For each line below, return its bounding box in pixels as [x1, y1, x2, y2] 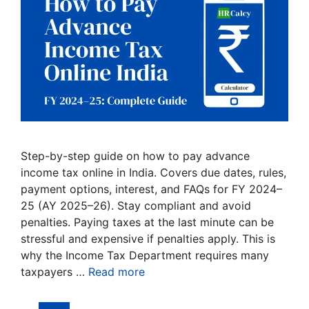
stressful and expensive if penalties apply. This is [21, 232, 275, 246]
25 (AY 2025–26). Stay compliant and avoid [21, 199, 251, 213]
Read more [88, 265, 145, 279]
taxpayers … [21, 265, 88, 279]
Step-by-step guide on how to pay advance [21, 149, 250, 163]
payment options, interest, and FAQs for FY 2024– [21, 182, 282, 197]
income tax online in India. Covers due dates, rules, [21, 166, 286, 180]
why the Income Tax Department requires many [21, 248, 269, 263]
